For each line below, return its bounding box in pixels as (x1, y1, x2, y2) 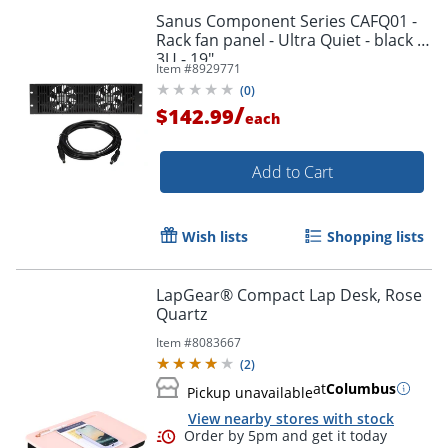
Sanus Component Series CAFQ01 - (156, 9, 417, 32)
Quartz (156, 302, 207, 325)
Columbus (326, 378, 396, 398)
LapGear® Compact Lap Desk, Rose (156, 283, 422, 306)
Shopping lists (327, 226, 424, 246)
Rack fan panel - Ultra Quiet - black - (156, 28, 422, 51)
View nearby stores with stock (188, 408, 394, 428)
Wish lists (182, 226, 248, 246)
